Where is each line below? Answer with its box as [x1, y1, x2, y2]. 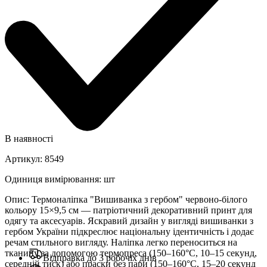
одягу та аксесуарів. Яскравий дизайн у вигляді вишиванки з [5, 215, 253, 226]
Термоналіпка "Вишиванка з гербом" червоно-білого [32, 194, 247, 204]
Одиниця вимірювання [5, 173, 99, 184]
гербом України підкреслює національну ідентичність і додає [5, 226, 254, 237]
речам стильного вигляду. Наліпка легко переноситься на [5, 237, 237, 247]
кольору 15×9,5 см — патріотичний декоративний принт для [5, 204, 252, 215]
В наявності [5, 133, 53, 144]
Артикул [5, 153, 40, 164]
